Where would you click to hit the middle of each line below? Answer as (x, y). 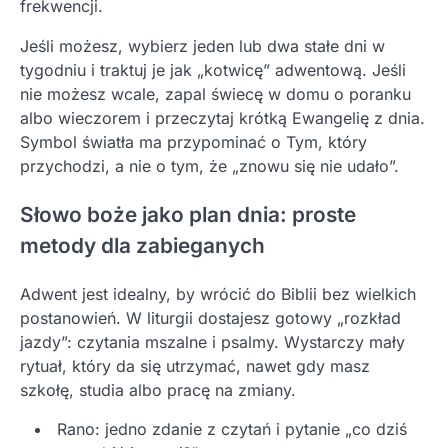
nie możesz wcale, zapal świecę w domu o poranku (215, 93)
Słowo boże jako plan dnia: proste (188, 214)
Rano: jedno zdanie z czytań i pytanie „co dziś (232, 428)
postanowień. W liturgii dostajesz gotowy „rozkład (210, 317)
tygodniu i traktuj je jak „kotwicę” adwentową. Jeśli (213, 69)
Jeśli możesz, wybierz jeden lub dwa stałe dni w (202, 45)
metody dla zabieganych (142, 245)
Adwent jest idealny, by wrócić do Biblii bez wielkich (218, 293)
